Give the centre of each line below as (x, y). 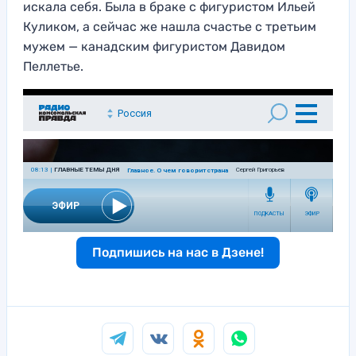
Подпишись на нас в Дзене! (178, 252)
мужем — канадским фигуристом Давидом (154, 46)
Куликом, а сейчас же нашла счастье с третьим (170, 26)
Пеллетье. (53, 66)
